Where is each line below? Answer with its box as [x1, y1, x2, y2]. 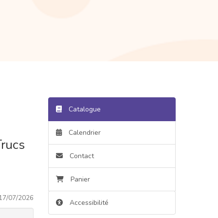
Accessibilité [69, 198, 109, 207]
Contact [67, 151, 94, 161]
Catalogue [66, 104, 101, 114]
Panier [70, 174, 90, 184]
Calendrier [66, 127, 101, 137]
